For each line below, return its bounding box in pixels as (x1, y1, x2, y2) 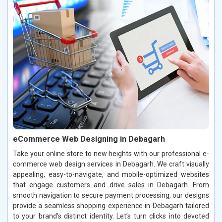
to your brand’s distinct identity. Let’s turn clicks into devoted (13, 212, 209, 220)
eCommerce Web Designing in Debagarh (13, 134, 165, 144)
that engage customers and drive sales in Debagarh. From (13, 180, 209, 189)
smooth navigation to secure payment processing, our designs (13, 191, 209, 199)
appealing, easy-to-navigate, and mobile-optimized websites (13, 170, 209, 178)
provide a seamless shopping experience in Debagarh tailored (13, 201, 209, 210)
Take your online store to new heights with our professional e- (13, 149, 209, 158)
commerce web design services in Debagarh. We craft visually (13, 160, 209, 168)
